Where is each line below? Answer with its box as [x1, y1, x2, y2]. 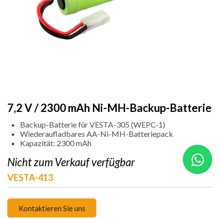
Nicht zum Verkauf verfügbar [7, 155, 135, 169]
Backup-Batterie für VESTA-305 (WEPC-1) [20, 120, 165, 130]
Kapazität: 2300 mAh [20, 138, 91, 148]
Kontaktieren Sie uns [18, 203, 86, 213]
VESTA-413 [7, 172, 53, 183]
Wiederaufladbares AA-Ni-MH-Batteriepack [20, 129, 173, 139]
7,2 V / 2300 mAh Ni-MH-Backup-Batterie [7, 101, 212, 115]
